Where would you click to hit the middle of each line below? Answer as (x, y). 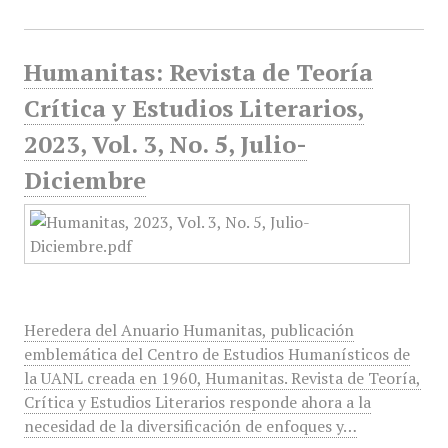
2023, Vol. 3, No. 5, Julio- (165, 144)
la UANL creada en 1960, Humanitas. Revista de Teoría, (222, 378)
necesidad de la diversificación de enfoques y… (190, 426)
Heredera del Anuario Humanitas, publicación (188, 330)
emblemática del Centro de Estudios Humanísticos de (216, 354)
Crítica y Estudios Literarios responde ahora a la (197, 402)
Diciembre (84, 180)
